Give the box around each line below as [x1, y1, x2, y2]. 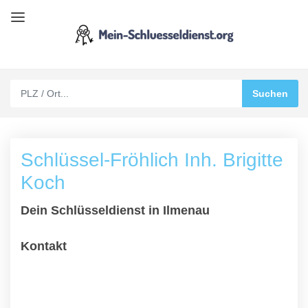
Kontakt [21, 239, 67, 253]
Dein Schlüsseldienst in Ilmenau [21, 203, 210, 217]
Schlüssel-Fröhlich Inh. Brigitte [21, 149, 283, 170]
